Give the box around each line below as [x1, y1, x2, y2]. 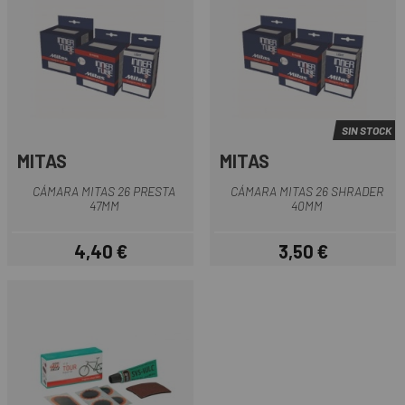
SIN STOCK [342, 124, 391, 137]
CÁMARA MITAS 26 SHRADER [230, 183, 383, 199]
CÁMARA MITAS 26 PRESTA [33, 183, 175, 199]
